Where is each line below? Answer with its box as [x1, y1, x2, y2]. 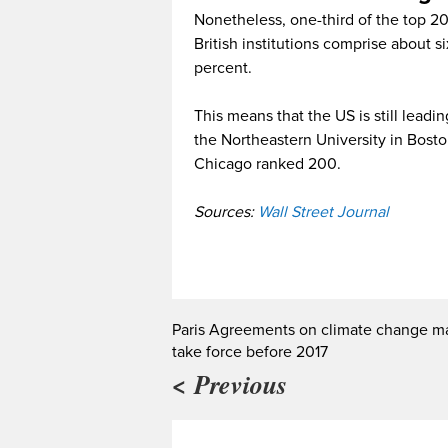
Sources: [194, 201, 258, 222]
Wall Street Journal [258, 201, 389, 222]
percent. [194, 57, 252, 78]
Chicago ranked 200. [194, 153, 341, 174]
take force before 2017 [172, 341, 328, 362]
